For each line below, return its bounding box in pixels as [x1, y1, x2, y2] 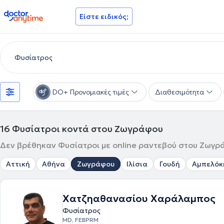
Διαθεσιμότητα [155, 87, 204, 96]
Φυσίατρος [62, 206, 100, 215]
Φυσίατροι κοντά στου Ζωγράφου [12, 123, 163, 134]
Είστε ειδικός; [79, 12, 128, 21]
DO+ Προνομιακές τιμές [52, 87, 129, 96]
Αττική [6, 159, 30, 168]
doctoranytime [3, 9, 60, 19]
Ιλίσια [126, 159, 147, 168]
